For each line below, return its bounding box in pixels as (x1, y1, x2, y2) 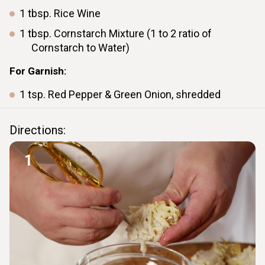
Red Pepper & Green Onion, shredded (48, 88, 221, 101)
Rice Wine (54, 7, 101, 20)
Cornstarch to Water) (31, 41, 130, 54)
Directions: (9, 123, 66, 138)
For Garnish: (9, 65, 66, 77)
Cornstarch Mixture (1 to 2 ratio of (54, 27, 212, 40)
